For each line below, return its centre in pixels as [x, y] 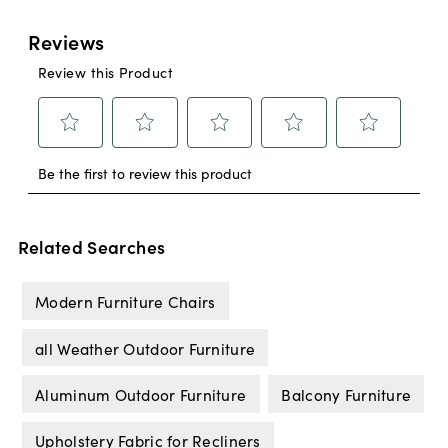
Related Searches [91, 247]
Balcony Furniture [346, 393]
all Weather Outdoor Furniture [145, 347]
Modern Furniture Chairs [125, 301]
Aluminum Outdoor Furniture [141, 393]
